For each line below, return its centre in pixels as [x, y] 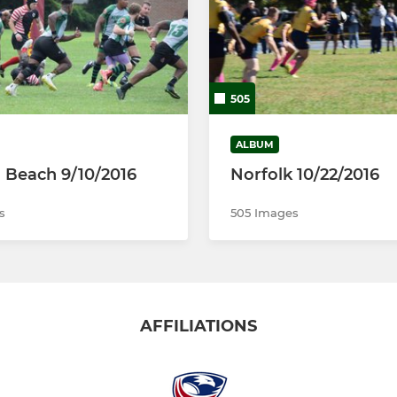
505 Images [265, 213]
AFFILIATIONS [198, 327]
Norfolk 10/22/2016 [305, 175]
